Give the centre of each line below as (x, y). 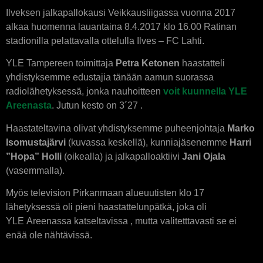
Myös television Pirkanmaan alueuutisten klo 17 (105, 193)
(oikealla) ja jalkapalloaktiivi (122, 156)
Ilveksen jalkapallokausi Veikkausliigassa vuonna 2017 (121, 13)
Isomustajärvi (36, 142)
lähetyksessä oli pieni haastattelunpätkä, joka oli (106, 207)
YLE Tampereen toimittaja (61, 63)
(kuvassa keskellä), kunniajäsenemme (148, 142)
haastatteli (202, 63)
